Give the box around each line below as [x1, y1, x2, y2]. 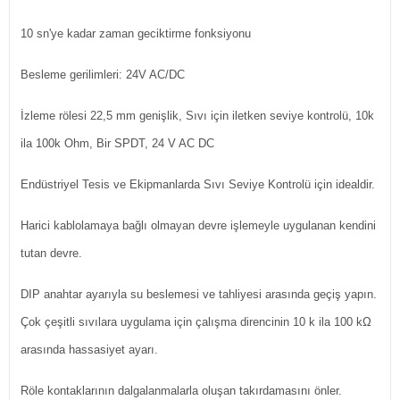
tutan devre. [21, 246, 82, 260]
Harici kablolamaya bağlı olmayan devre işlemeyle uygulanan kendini [21, 219, 376, 232]
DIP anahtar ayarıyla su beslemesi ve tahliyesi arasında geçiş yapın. [21, 287, 377, 301]
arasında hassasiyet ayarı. [21, 343, 158, 356]
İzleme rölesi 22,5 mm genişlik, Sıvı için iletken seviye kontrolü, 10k [21, 109, 374, 122]
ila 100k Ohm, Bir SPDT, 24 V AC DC [21, 137, 214, 150]
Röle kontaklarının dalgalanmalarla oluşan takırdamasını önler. [21, 384, 342, 397]
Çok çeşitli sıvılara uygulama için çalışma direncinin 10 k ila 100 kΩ [21, 315, 371, 329]
